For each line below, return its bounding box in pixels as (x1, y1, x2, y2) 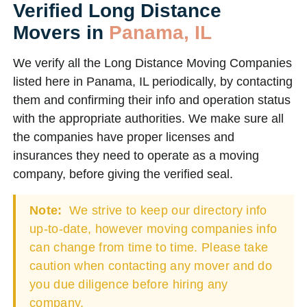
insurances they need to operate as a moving (13, 149, 259, 162)
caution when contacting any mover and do (29, 259, 272, 273)
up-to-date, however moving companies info (29, 222, 278, 236)
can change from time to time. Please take (29, 241, 269, 254)
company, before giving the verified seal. (13, 167, 233, 181)
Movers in (13, 22, 109, 43)
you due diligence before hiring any (29, 278, 228, 291)
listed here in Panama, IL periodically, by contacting (13, 75, 293, 88)
